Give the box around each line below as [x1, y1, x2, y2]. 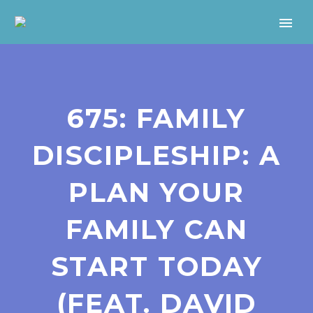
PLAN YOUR [68, 176, 245, 209]
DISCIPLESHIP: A [32, 139, 281, 172]
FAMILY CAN [65, 213, 248, 246]
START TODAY [50, 250, 263, 283]
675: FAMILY [67, 102, 246, 135]
